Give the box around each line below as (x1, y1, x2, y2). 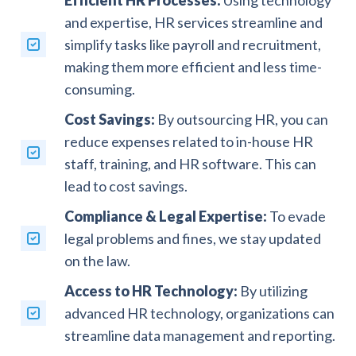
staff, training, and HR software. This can (64, 154, 316, 172)
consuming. (64, 79, 135, 98)
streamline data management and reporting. (64, 326, 335, 344)
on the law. (64, 251, 130, 269)
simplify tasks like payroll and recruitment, (64, 35, 321, 53)
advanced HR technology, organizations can (64, 304, 335, 322)
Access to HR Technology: (64, 281, 238, 300)
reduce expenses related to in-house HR (64, 132, 313, 150)
